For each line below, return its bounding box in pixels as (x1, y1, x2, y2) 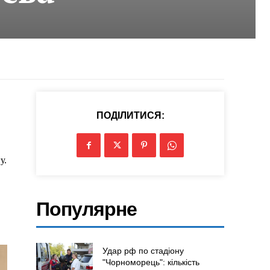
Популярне (36, 198, 137, 221)
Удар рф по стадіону (102, 246, 184, 256)
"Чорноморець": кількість (102, 257, 199, 268)
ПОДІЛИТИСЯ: (96, 110, 165, 121)
